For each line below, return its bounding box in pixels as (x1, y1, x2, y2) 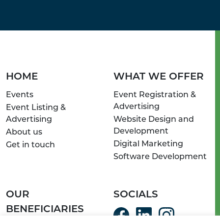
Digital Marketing (113, 140, 183, 149)
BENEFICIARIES (6, 205, 84, 215)
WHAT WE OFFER (113, 72, 204, 82)
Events (6, 91, 33, 100)
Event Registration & (113, 91, 196, 100)
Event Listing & (6, 104, 66, 112)
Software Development (113, 153, 207, 162)
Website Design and (113, 116, 194, 124)
